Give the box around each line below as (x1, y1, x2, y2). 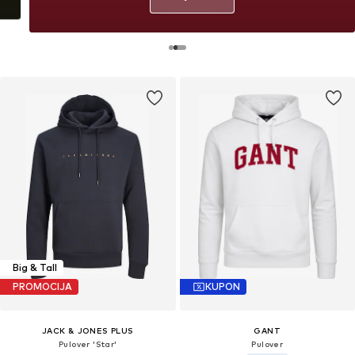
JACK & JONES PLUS (41, 325, 134, 335)
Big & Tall (13, 261, 57, 274)
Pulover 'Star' (58, 338, 117, 349)
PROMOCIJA (13, 281, 72, 293)
